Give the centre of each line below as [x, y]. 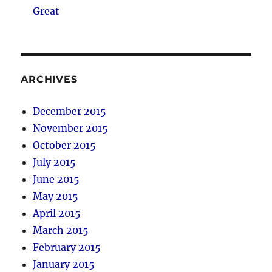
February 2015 [67, 247]
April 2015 [57, 213]
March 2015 [61, 230]
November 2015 [71, 128]
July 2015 [55, 162]
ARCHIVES [49, 80]
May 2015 [56, 196]
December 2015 [70, 111]
